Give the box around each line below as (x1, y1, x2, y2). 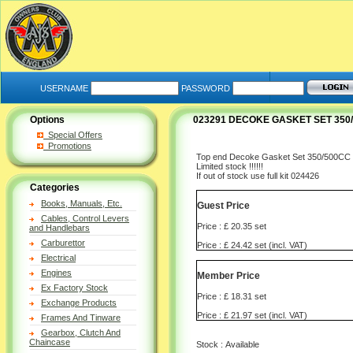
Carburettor (41, 238, 85, 247)
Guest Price (197, 200, 250, 212)
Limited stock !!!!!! (196, 162, 263, 171)
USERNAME (40, 84, 88, 93)
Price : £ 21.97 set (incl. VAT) (197, 310, 307, 320)
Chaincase (29, 337, 70, 347)
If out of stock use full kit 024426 (196, 171, 319, 180)
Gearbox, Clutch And (41, 328, 121, 337)
